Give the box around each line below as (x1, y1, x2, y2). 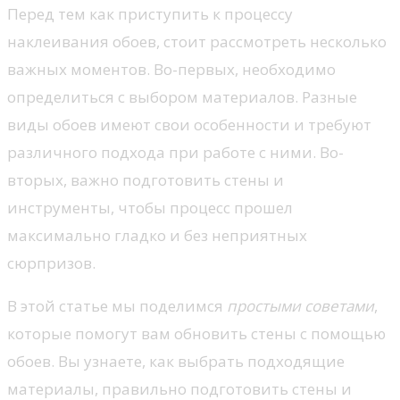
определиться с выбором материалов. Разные (7, 87, 357, 108)
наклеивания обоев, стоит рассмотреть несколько (7, 31, 387, 53)
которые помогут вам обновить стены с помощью (7, 323, 386, 345)
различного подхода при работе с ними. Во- (7, 142, 344, 163)
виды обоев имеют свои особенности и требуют (7, 114, 371, 136)
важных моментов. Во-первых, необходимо (7, 59, 336, 80)
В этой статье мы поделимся (7, 296, 227, 317)
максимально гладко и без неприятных (7, 225, 307, 246)
